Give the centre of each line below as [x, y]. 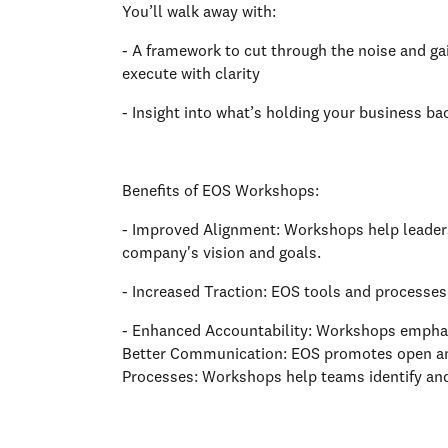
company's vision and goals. [225, 253]
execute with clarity [193, 74]
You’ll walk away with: [201, 12]
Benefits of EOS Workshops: [224, 191]
